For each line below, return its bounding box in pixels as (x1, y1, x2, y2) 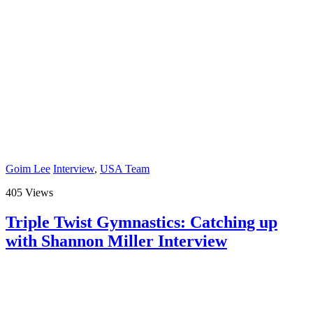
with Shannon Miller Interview (6, 232, 227, 251)
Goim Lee (6, 163, 50, 175)
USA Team (100, 163, 150, 175)
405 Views (6, 187, 53, 199)
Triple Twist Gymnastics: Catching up (6, 213, 277, 232)
